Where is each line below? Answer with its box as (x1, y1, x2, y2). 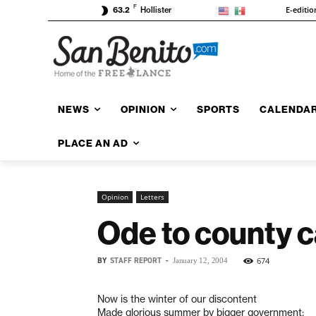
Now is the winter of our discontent (97, 292, 257, 305)
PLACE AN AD (58, 136, 128, 150)
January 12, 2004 (173, 255, 228, 265)
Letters (140, 191, 164, 202)
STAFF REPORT (110, 255, 162, 266)
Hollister (140, 5, 171, 16)
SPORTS (197, 102, 240, 116)
